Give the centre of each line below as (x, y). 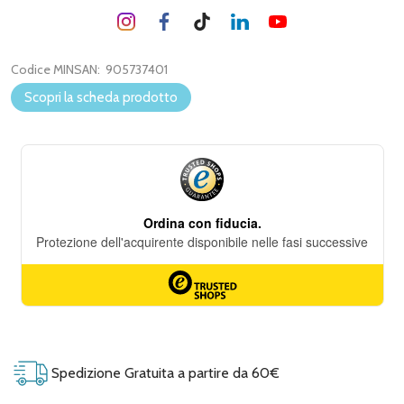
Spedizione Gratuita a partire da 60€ (164, 372)
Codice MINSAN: (55, 69)
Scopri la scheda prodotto (101, 97)
